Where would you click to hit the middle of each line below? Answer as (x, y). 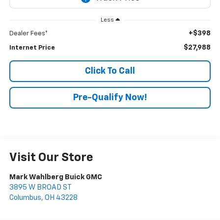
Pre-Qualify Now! (110, 97)
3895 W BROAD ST (40, 187)
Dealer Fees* (28, 33)
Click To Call (110, 71)
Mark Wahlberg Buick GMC (55, 177)
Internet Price (32, 48)
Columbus (25, 197)
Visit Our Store (51, 157)
